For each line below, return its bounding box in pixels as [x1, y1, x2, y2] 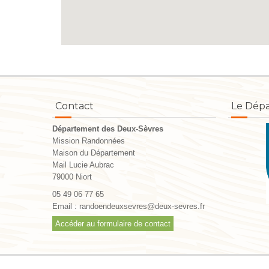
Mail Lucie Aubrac [52, 160, 114, 169]
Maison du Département [52, 148, 135, 157]
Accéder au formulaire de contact [55, 219, 171, 228]
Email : [52, 202, 79, 211]
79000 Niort [52, 172, 92, 181]
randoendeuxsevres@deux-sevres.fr [79, 202, 205, 211]
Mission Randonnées [52, 136, 125, 145]
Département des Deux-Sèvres [52, 124, 163, 133]
